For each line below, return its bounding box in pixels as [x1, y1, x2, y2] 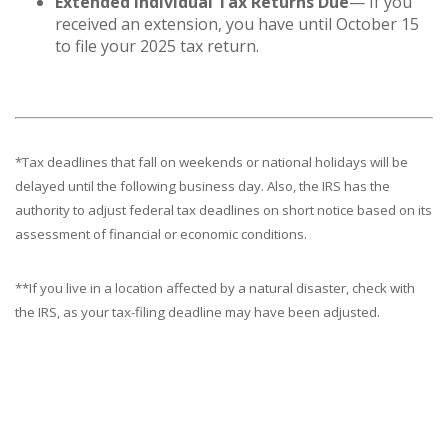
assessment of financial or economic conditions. [15, 225, 307, 243]
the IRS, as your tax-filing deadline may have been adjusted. [15, 303, 380, 321]
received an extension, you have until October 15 [55, 13, 419, 35]
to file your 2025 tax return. [55, 35, 259, 57]
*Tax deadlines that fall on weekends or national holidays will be [15, 153, 408, 171]
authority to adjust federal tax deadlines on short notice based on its [15, 201, 432, 219]
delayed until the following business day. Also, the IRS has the [15, 177, 390, 195]
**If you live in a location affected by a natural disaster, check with [15, 279, 415, 297]
